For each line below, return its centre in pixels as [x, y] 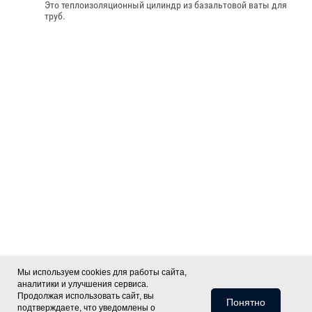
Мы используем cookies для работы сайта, [102, 272]
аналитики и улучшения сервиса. [83, 284]
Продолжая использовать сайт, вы [86, 296]
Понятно [246, 302]
